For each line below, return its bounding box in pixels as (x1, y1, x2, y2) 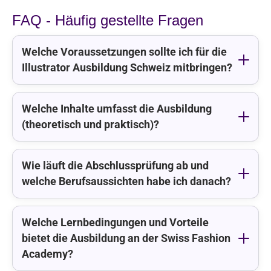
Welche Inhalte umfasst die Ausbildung (22, 102, 212, 116)
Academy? (22, 247, 73, 261)
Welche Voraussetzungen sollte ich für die (22, 45, 227, 59)
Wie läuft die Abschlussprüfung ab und (22, 159, 209, 172)
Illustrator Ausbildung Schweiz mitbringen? (22, 61, 232, 74)
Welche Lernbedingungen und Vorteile (22, 216, 209, 229)
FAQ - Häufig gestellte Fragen (12, 12, 203, 29)
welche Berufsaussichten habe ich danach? (22, 175, 231, 188)
